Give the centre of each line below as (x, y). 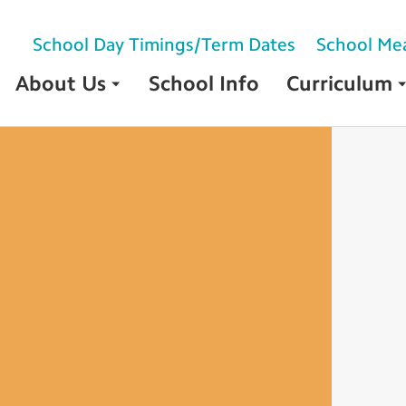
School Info (204, 84)
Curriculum (340, 84)
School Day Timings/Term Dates (164, 44)
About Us (61, 84)
